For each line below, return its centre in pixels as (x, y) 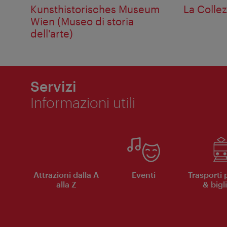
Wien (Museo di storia (82, 21)
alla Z (66, 184)
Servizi (53, 86)
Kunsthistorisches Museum (95, 9)
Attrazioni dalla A (66, 174)
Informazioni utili (83, 102)
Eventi (144, 174)
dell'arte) (52, 33)
